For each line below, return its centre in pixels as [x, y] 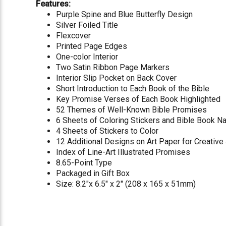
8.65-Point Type [85, 162]
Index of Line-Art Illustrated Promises [124, 152]
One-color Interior [88, 56]
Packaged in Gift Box [94, 173]
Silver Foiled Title [88, 25]
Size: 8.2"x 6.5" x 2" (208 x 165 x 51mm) [126, 184]
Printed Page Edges [93, 46]
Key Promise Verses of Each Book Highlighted [139, 99]
